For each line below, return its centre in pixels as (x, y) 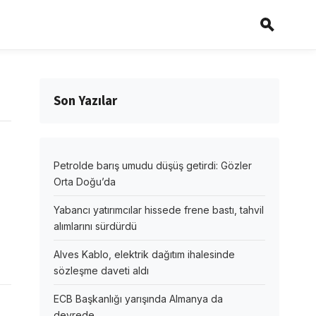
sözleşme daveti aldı (101, 271)
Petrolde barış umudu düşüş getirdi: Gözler (153, 165)
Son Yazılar (85, 101)
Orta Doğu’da (85, 182)
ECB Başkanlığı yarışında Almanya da (138, 299)
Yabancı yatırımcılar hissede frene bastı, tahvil (159, 210)
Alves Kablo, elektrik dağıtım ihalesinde (144, 254)
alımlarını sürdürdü (95, 226)
